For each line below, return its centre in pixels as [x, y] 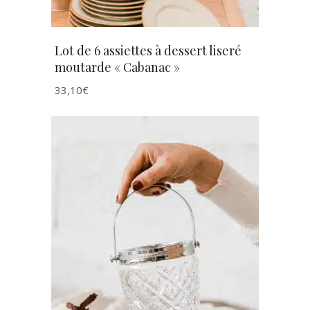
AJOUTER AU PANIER [155, 221]
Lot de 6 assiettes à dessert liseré [148, 51]
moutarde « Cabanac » [117, 67]
